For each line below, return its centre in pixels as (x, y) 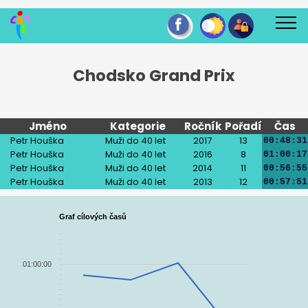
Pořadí (243, 126)
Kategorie (137, 126)
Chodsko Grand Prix (154, 76)
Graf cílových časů (93, 217)
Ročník (202, 126)
